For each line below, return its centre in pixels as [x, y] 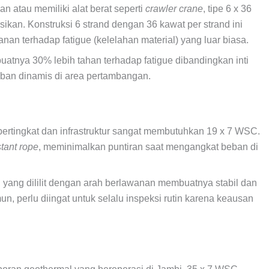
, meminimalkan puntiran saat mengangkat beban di [148, 147]
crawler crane [174, 8]
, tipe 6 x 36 [227, 8]
